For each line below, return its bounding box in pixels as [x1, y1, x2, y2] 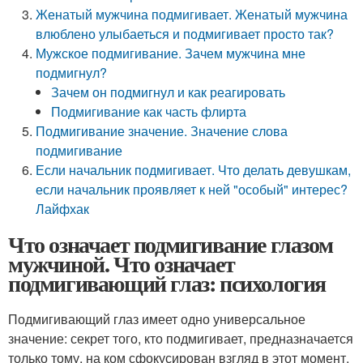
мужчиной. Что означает [8, 247, 235, 280]
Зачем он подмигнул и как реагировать [51, 83, 286, 101]
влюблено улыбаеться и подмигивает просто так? [36, 24, 335, 43]
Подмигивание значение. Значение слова [36, 122, 288, 140]
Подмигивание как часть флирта [51, 102, 247, 121]
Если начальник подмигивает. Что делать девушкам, [36, 160, 352, 179]
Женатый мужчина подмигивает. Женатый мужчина [36, 5, 348, 23]
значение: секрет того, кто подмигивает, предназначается [8, 329, 353, 348]
